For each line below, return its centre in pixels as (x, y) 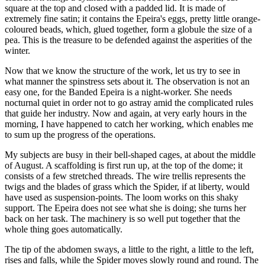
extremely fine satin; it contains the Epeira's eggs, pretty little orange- (132, 18)
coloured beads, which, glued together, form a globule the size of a (128, 29)
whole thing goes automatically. (64, 229)
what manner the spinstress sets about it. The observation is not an (127, 81)
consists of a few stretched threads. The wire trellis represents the (125, 176)
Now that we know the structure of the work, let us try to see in (122, 70)
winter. (17, 50)
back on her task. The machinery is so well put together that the (122, 218)
